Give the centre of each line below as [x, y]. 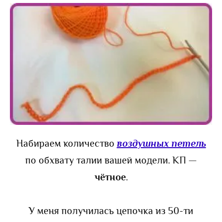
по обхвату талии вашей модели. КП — [111, 160]
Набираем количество [66, 143]
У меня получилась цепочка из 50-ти [111, 210]
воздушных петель [161, 143]
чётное [110, 177]
